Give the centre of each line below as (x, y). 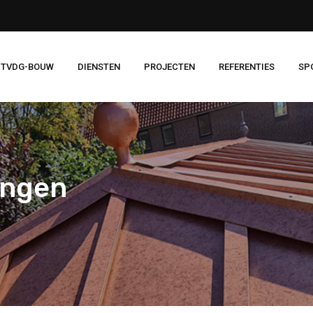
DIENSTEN (99, 66)
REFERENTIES (247, 66)
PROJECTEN (169, 66)
